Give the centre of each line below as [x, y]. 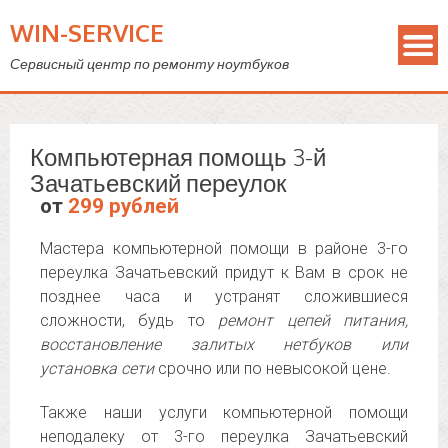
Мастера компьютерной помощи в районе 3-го [224, 248]
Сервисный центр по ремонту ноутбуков [149, 63]
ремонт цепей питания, [313, 320]
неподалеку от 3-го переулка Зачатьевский [224, 436]
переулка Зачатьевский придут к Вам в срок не [224, 272]
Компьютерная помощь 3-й [178, 156]
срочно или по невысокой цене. [272, 368]
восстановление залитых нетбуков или [224, 344]
